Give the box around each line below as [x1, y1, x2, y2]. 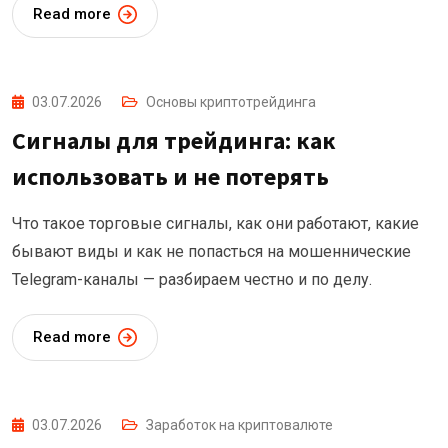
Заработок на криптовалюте [146, 417, 333, 434]
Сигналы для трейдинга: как [12, 125, 336, 157]
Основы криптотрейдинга [146, 94, 316, 111]
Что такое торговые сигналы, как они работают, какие [12, 214, 419, 234]
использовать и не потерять [12, 161, 329, 193]
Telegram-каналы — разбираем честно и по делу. [12, 270, 372, 290]
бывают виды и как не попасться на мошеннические [12, 242, 411, 262]
